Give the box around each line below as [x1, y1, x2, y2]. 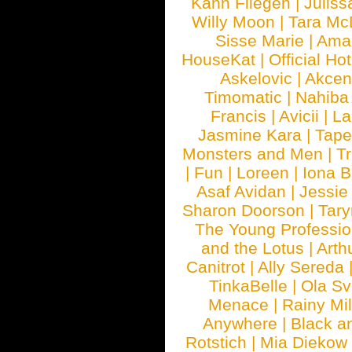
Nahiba [295, 88, 349, 106]
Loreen [236, 163, 289, 181]
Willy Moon [192, 13, 276, 31]
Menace [208, 295, 269, 313]
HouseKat [181, 50, 255, 68]
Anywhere [203, 314, 277, 332]
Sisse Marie [215, 31, 304, 49]
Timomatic [204, 88, 282, 106]
